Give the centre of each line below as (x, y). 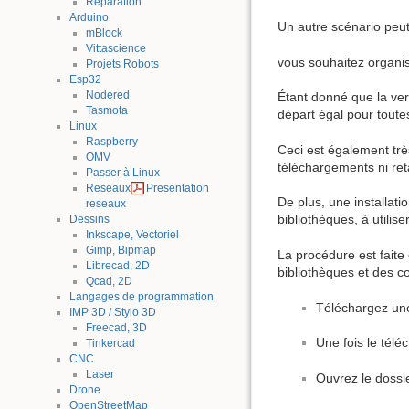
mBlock (104, 33)
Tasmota (106, 111)
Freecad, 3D (116, 328)
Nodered (107, 95)
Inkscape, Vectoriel (132, 235)
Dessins (89, 220)
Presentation (178, 189)
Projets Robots (122, 64)
